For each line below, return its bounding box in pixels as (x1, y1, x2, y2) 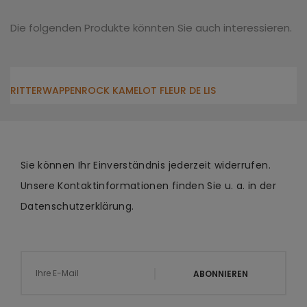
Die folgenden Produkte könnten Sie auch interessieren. (10, 21, 292, 35)
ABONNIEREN (193, 268, 248, 280)
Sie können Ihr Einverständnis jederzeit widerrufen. (21, 158, 271, 172)
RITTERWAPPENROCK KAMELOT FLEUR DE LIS (10, 84, 216, 97)
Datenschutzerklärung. (21, 199, 134, 213)
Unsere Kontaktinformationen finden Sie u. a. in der (21, 179, 276, 193)
